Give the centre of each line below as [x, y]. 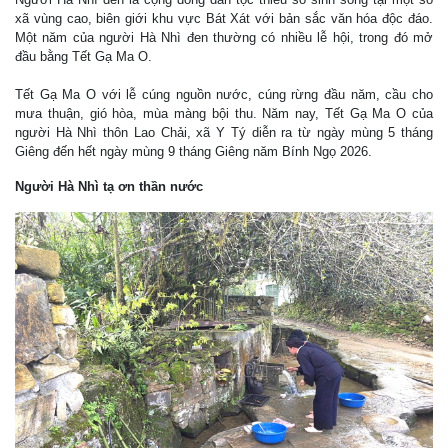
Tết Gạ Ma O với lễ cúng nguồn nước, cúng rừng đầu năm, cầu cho [224, 94]
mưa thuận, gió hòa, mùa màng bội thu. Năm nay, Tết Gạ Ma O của [224, 113]
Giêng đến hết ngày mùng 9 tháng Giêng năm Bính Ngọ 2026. [193, 151]
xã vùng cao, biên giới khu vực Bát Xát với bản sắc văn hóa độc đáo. [224, 18]
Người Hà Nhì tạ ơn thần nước [109, 186]
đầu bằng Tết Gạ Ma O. [83, 56]
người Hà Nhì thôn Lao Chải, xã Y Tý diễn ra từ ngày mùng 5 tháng [224, 132]
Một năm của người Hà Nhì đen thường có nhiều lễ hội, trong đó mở [224, 37]
